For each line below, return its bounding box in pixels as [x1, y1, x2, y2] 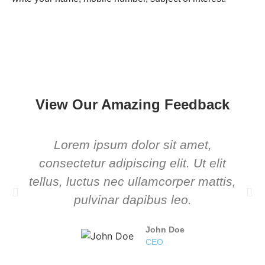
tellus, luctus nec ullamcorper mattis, [29, 174, 236, 189]
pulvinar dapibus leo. [73, 193, 192, 207]
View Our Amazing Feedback [35, 96, 230, 113]
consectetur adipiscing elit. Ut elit [39, 156, 226, 170]
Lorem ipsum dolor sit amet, [53, 138, 212, 152]
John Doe [145, 225, 185, 235]
